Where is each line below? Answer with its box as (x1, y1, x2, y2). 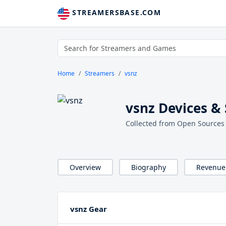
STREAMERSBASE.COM (70, 8, 161, 18)
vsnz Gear (70, 204, 107, 214)
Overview (70, 162, 101, 172)
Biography (131, 162, 166, 172)
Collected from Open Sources (126, 119, 224, 128)
